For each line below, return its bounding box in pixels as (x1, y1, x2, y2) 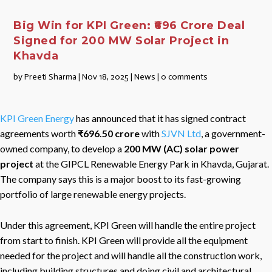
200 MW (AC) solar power (124, 142, 239, 154)
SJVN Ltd (161, 127, 201, 139)
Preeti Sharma (24, 71, 77, 82)
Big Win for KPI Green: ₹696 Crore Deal (13, 18, 245, 32)
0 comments (161, 71, 208, 82)
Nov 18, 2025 (82, 71, 129, 82)
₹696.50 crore (78, 127, 140, 139)
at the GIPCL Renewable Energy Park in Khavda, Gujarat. (33, 157, 269, 169)
